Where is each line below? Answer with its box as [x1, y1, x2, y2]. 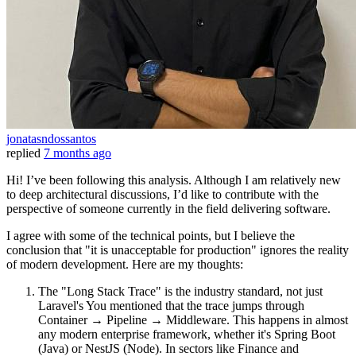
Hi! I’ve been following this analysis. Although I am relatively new [6, 173, 341, 188]
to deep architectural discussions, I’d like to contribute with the [6, 188, 319, 202]
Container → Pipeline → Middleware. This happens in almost [38, 313, 348, 327]
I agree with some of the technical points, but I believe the [6, 229, 295, 243]
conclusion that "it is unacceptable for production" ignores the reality [6, 243, 349, 257]
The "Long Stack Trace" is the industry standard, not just [38, 284, 323, 299]
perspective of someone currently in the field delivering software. [6, 202, 331, 216]
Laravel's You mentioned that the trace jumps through [38, 299, 304, 313]
